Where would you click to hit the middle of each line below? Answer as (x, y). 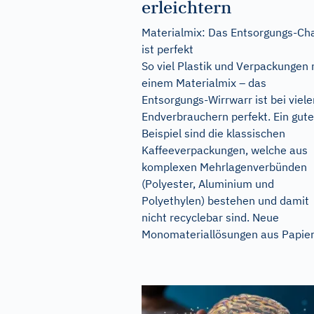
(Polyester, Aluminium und (208, 184)
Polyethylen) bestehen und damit (225, 200)
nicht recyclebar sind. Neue (210, 217)
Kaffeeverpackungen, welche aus (225, 150)
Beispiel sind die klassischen (213, 133)
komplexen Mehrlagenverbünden (224, 167)
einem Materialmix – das (204, 83)
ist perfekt (168, 49)
